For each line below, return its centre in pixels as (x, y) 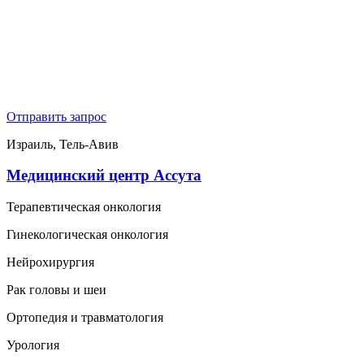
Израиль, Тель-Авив (63, 144)
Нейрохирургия (50, 262)
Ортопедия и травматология (85, 318)
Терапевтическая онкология (84, 207)
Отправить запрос (56, 116)
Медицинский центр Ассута (104, 175)
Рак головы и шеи (56, 290)
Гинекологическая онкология (87, 235)
